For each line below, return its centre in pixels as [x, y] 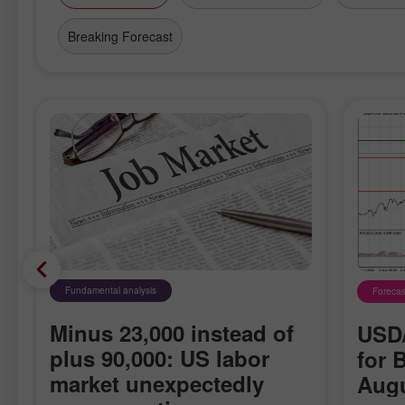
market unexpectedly [157, 384]
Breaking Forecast [120, 36]
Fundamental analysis [111, 291]
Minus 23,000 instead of [172, 333]
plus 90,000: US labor [160, 358]
